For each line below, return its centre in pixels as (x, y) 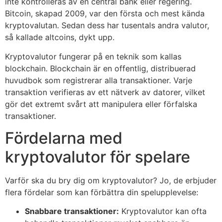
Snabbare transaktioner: (72, 211)
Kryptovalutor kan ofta (163, 211)
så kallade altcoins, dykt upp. (60, 37)
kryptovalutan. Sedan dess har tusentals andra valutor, (107, 26)
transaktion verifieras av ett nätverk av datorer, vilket (105, 92)
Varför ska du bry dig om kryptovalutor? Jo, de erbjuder (111, 180)
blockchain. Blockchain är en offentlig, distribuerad (100, 68)
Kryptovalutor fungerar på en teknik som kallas (93, 56)
